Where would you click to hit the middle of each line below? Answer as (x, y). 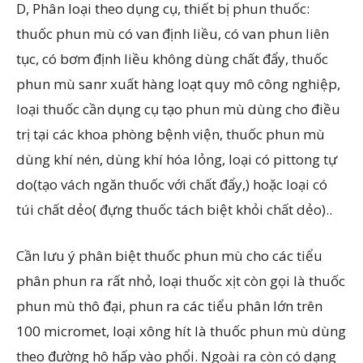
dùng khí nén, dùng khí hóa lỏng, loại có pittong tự (177, 159)
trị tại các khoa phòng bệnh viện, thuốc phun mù (171, 134)
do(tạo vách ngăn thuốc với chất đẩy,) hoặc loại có (172, 184)
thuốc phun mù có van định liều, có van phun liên (173, 34)
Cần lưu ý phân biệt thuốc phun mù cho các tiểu (169, 256)
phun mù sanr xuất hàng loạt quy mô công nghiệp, (178, 84)
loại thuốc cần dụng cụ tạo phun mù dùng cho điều (178, 109)
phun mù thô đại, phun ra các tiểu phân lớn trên (169, 306)
